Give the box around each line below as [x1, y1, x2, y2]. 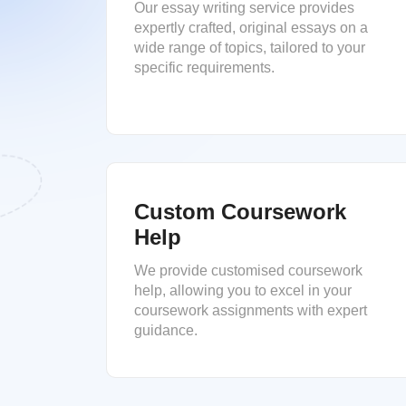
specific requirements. [134, 59, 275, 75]
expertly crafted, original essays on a [134, 19, 368, 35]
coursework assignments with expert [134, 302, 367, 318]
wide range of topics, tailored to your [134, 39, 365, 55]
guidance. [134, 322, 198, 338]
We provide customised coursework [134, 262, 362, 278]
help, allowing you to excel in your [134, 282, 352, 298]
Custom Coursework [134, 198, 346, 224]
